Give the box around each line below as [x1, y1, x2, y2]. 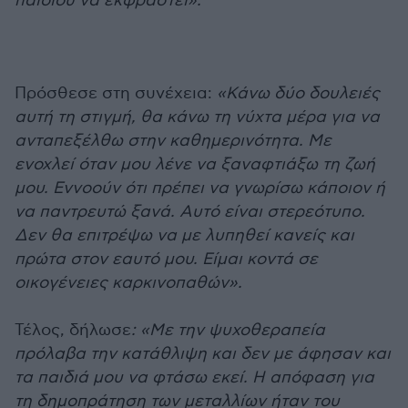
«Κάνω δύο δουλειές [212, 84, 380, 103]
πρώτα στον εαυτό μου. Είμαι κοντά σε [15, 250, 318, 269]
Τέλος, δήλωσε [15, 321, 131, 340]
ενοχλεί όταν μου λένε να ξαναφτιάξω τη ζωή [15, 155, 375, 174]
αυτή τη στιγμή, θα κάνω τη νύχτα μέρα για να [15, 107, 380, 127]
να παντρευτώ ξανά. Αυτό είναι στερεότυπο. [15, 202, 365, 221]
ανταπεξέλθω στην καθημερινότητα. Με [15, 131, 331, 150]
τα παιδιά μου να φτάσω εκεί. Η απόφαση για [15, 368, 374, 387]
